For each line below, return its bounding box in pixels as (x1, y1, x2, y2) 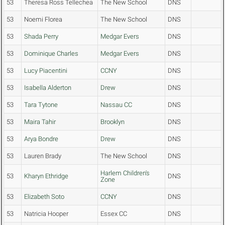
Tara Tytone (24, 101, 58, 109)
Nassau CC (100, 101, 132, 109)
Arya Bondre (24, 135, 58, 143)
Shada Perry (24, 33, 58, 41)
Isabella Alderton (24, 84, 71, 92)
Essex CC (100, 210, 127, 218)
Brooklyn (100, 118, 125, 126)
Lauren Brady (24, 152, 61, 160)
